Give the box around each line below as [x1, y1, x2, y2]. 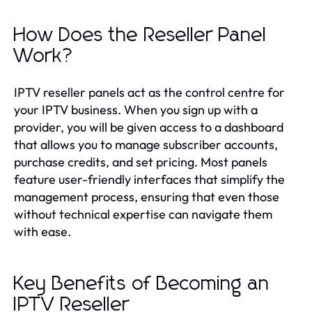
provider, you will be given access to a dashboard [14, 118, 283, 135]
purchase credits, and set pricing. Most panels [14, 153, 267, 170]
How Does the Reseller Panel [14, 25, 267, 45]
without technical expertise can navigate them [14, 205, 272, 222]
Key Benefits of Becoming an [14, 274, 270, 294]
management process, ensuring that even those [14, 188, 279, 205]
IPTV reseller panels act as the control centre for [14, 84, 285, 100]
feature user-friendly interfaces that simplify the [14, 171, 285, 187]
